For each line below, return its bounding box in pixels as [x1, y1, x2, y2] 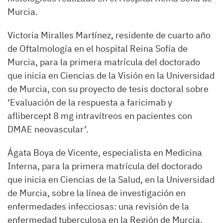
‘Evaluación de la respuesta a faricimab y [7, 97, 172, 108]
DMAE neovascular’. [7, 123, 89, 135]
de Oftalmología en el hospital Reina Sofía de [7, 43, 188, 54]
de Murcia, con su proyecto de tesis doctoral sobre [7, 83, 209, 95]
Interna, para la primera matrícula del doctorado [7, 160, 202, 172]
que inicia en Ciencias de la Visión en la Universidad [7, 70, 215, 81]
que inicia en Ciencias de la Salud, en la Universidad [7, 174, 215, 185]
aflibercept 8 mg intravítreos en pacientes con [7, 110, 192, 121]
